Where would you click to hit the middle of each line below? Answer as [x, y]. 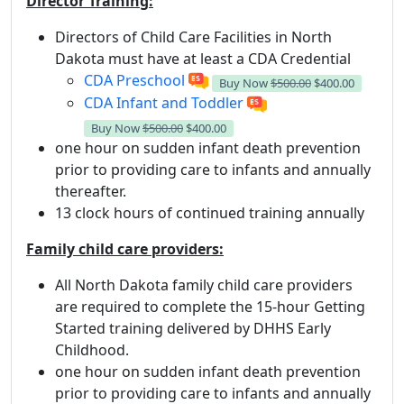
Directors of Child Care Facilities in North [193, 37]
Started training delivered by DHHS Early [193, 328]
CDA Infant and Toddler [164, 102]
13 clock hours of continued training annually [210, 212]
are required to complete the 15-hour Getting [210, 306]
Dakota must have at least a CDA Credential [203, 58]
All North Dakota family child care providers [204, 285]
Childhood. [94, 349]
